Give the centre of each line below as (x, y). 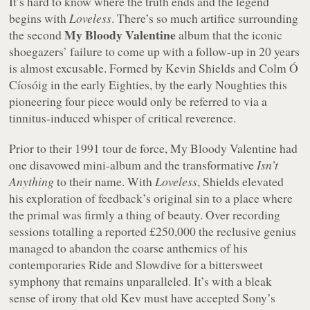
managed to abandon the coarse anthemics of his (129, 247)
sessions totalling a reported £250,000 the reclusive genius (153, 231)
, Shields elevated (241, 181)
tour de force (134, 148)
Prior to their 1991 (56, 148)
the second (37, 34)
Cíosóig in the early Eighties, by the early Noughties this (148, 84)
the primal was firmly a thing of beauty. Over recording (145, 214)
